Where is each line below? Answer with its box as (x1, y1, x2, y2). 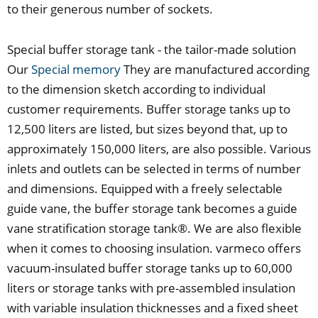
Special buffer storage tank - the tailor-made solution (7, 41, 296, 58)
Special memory (31, 61, 121, 78)
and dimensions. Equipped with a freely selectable (7, 180, 283, 197)
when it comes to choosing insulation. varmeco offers (7, 240, 301, 257)
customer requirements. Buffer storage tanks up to (7, 101, 290, 118)
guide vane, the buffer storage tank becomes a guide (7, 200, 297, 217)
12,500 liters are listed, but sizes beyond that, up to (7, 121, 287, 138)
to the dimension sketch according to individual (7, 81, 265, 98)
